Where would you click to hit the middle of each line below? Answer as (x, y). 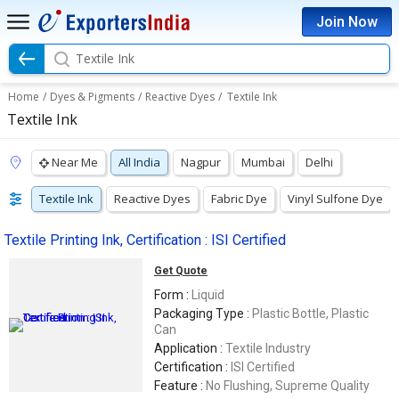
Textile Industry (268, 348)
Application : (190, 348)
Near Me (75, 162)
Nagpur (201, 162)
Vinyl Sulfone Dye (335, 199)
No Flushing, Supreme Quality (288, 386)
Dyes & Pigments (92, 97)
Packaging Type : (203, 313)
